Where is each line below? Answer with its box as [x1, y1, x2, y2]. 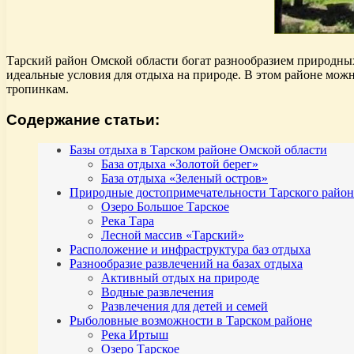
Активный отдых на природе [101, 271, 259, 285]
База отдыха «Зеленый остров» [101, 171, 268, 186]
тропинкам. [6, 81, 69, 96]
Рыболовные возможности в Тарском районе [70, 314, 312, 328]
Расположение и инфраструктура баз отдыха [70, 243, 311, 257]
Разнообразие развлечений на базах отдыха [70, 257, 303, 271]
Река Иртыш [101, 328, 168, 342]
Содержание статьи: [6, 111, 160, 128]
